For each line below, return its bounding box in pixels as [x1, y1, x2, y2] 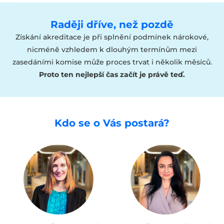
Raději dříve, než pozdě [50, 18, 173, 30]
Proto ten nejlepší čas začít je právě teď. [39, 69, 185, 79]
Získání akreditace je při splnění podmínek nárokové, [15, 32, 208, 41]
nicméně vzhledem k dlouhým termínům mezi [27, 44, 197, 54]
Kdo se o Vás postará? [54, 116, 169, 129]
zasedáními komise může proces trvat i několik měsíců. [12, 57, 212, 66]
